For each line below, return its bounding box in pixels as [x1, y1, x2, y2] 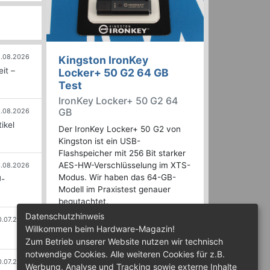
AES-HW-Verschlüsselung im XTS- [58, 160, 190, 171]
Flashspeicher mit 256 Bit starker [58, 148, 186, 159]
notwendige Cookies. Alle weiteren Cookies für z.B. [25, 249, 225, 259]
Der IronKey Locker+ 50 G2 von [58, 124, 181, 134]
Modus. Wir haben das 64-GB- [58, 172, 176, 183]
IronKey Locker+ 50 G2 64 [58, 95, 178, 107]
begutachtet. [58, 196, 108, 207]
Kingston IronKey [58, 54, 148, 67]
